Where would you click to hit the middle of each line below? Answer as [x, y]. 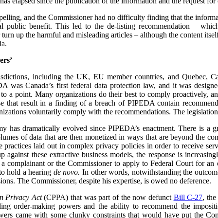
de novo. [67, 172]
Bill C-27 [188, 198]
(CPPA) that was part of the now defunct [108, 198]
